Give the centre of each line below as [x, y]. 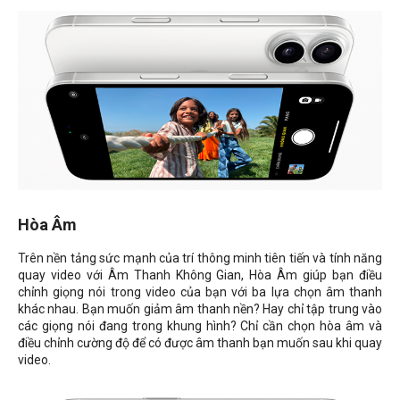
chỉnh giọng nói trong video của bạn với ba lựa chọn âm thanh [200, 292]
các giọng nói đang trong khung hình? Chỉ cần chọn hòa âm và [200, 326]
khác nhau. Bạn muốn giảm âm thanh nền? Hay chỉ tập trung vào [200, 309]
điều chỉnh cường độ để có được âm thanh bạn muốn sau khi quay [200, 343]
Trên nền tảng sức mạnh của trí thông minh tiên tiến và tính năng [200, 258]
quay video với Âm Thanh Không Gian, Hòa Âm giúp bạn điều [200, 275]
